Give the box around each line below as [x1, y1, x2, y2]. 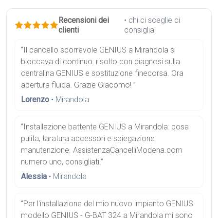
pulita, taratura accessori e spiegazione [21, 134, 155, 144]
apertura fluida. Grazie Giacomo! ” [21, 80, 136, 90]
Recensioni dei [58, 16, 109, 25]
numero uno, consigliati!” [21, 157, 104, 167]
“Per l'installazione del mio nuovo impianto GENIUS [21, 199, 194, 209]
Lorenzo [21, 95, 50, 105]
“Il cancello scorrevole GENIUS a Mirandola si [21, 45, 176, 55]
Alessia [21, 172, 47, 182]
